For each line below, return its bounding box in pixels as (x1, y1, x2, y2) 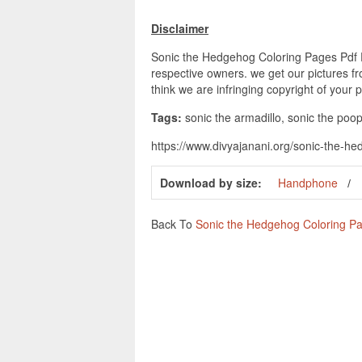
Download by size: (160, 175, 262, 192)
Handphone (278, 175, 338, 192)
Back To (151, 216, 196, 233)
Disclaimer (151, 20, 208, 37)
